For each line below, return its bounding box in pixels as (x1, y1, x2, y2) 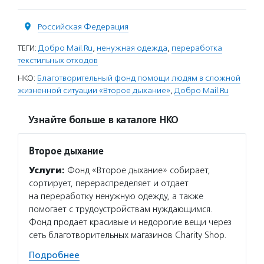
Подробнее (29, 249, 80, 260)
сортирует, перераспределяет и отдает (29, 177, 189, 189)
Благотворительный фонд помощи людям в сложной (37, 72, 240, 83)
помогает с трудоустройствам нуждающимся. (29, 203, 213, 214)
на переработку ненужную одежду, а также (29, 190, 203, 202)
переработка (171, 42, 222, 53)
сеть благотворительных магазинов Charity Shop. (29, 229, 227, 240)
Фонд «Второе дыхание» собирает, (65, 164, 210, 176)
